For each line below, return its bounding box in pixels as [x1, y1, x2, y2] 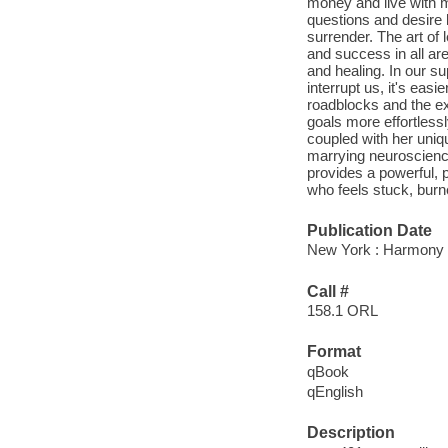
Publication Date [306, 221, 432, 239]
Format [306, 343, 361, 361]
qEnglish [306, 383, 363, 401]
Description [306, 424, 395, 442]
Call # [306, 282, 349, 300]
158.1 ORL [306, 302, 378, 320]
